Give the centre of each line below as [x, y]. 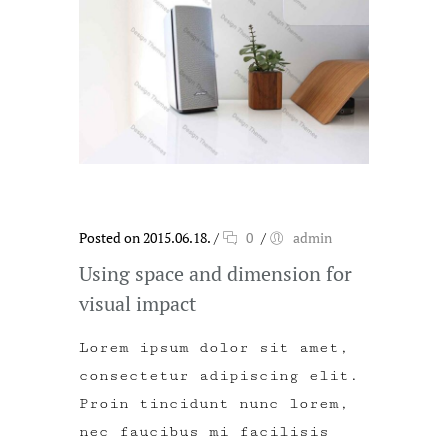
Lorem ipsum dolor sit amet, [214, 347]
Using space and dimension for [215, 273]
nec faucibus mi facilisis [204, 431]
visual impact [137, 303]
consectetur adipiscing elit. [219, 375]
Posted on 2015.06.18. [145, 237]
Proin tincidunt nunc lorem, [214, 403]
